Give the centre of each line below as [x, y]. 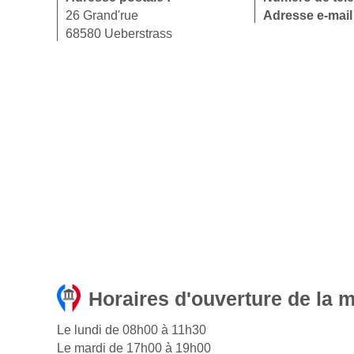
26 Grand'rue [102, 16]
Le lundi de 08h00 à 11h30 [132, 330]
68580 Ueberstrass [119, 34]
